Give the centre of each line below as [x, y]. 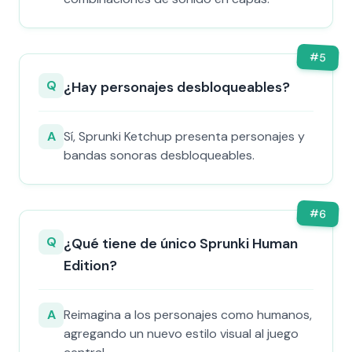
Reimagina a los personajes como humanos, [188, 315]
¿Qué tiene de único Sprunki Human [181, 244]
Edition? [90, 266]
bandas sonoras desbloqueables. [159, 155]
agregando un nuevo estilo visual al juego [181, 334]
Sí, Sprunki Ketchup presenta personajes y [184, 136]
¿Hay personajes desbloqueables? [177, 87]
